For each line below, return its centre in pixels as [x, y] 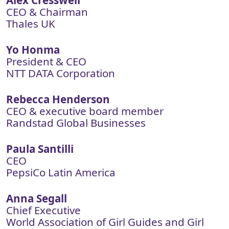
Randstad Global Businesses [76, 123]
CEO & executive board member [85, 111]
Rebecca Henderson [58, 99]
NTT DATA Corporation [61, 73]
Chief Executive [43, 210]
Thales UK [31, 24]
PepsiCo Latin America [61, 172]
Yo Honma [33, 50]
